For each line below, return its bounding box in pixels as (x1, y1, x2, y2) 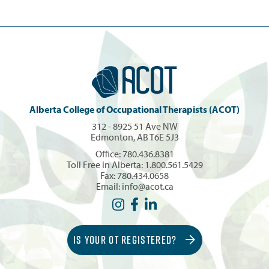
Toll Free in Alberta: (66, 158, 145, 171)
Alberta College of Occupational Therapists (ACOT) (29, 103, 240, 115)
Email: (95, 180, 122, 192)
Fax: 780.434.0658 (100, 169, 169, 181)
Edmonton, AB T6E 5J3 (90, 130, 179, 143)
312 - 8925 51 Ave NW (91, 119, 178, 132)
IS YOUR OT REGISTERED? (73, 232, 180, 247)
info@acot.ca (121, 180, 174, 192)
